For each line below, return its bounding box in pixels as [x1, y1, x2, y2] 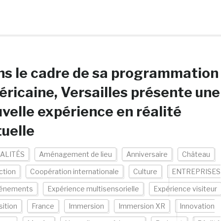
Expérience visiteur [153, 184, 217, 193]
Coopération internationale [30, 167, 119, 176]
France [31, 202, 54, 210]
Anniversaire [126, 150, 168, 158]
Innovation [179, 202, 215, 210]
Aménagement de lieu [38, 150, 112, 158]
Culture [133, 167, 157, 176]
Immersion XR [118, 202, 165, 210]
